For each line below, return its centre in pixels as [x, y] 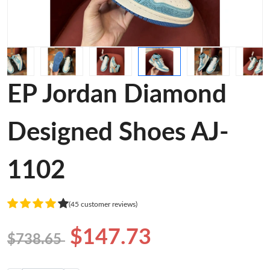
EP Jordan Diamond [117, 95]
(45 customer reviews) [103, 204]
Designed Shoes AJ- [118, 133]
